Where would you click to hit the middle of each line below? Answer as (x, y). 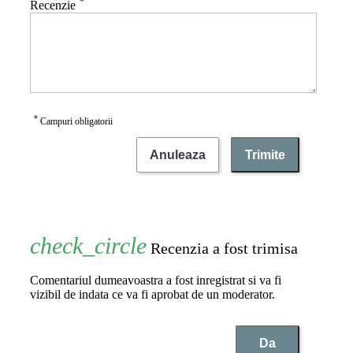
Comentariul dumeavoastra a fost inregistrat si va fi (156, 281)
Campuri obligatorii (75, 122)
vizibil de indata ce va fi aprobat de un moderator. (152, 295)
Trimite (265, 155)
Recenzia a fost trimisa (222, 249)
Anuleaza (178, 154)
